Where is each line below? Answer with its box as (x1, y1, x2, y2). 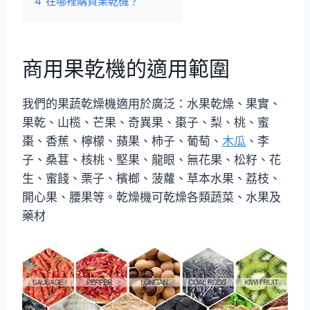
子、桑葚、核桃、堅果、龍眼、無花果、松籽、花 (22, 153, 281, 167)
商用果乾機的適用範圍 (22, 56, 230, 81)
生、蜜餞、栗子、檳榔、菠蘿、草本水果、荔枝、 (22, 172, 281, 185)
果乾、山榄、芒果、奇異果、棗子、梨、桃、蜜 (22, 116, 269, 129)
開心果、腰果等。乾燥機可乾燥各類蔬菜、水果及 (22, 190, 281, 204)
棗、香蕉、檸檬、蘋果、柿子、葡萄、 (22, 134, 222, 148)
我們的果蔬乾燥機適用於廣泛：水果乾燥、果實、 (22, 97, 281, 111)
